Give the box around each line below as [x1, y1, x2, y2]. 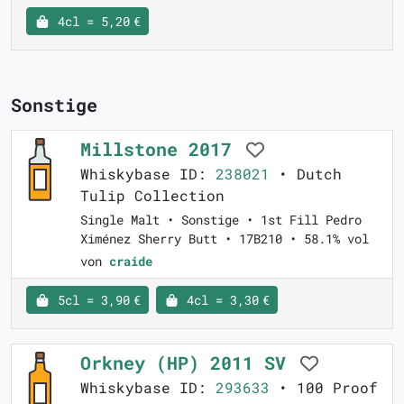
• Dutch [270, 164, 342, 184]
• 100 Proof [270, 378, 378, 398]
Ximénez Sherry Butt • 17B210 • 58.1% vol [80, 230, 369, 248]
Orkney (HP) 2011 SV [80, 351, 297, 375]
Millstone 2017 [80, 137, 243, 161]
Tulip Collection [80, 186, 225, 206]
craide [109, 252, 152, 271]
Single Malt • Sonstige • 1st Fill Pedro [80, 211, 362, 229]
